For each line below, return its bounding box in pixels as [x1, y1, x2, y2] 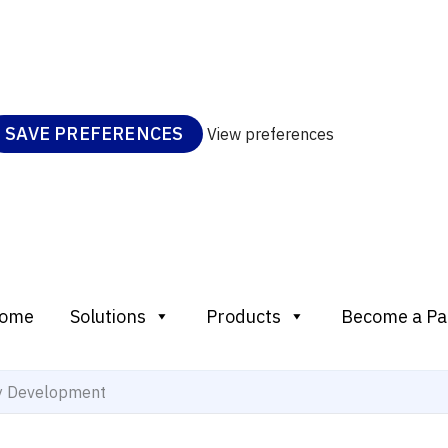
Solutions [70, 305, 146, 329]
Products [206, 305, 281, 329]
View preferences [207, 123, 335, 144]
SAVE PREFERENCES [5, 121, 184, 145]
